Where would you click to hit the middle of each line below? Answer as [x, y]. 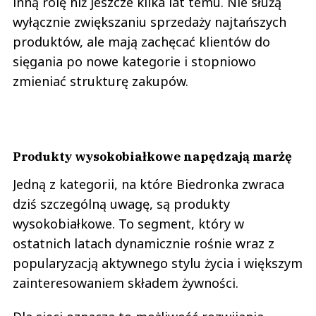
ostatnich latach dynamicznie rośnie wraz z [144, 243]
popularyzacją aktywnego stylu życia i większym [158, 263]
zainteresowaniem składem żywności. [126, 282]
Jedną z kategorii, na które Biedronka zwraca [148, 184]
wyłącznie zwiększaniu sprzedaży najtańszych [150, 22]
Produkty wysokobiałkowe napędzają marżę [152, 156]
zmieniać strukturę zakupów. [101, 81]
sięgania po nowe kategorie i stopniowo [134, 61]
